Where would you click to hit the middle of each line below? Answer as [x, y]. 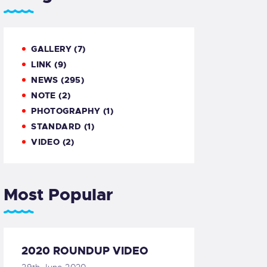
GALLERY [52, 49]
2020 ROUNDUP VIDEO [85, 251]
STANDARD [56, 127]
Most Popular [59, 195]
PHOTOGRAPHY [66, 111]
